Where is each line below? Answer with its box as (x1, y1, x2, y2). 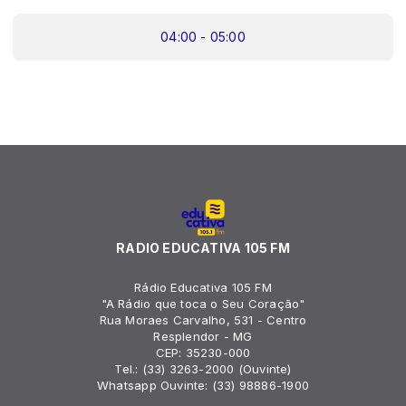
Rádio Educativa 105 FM (134, 280, 272, 295)
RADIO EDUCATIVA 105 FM (116, 240, 290, 256)
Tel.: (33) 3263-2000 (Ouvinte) (114, 362, 292, 376)
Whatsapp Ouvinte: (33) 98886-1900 (97, 378, 309, 392)
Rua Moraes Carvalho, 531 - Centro (99, 313, 307, 327)
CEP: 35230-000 (155, 345, 251, 360)
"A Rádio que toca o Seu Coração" (101, 296, 305, 311)
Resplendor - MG (153, 329, 253, 343)
